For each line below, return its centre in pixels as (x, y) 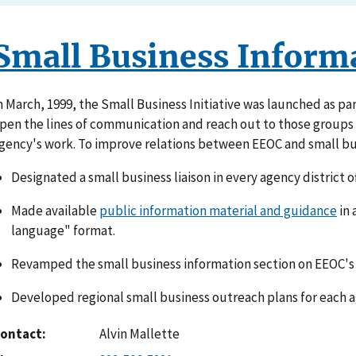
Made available (55, 211)
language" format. (63, 231)
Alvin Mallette (139, 333)
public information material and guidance (218, 211)
